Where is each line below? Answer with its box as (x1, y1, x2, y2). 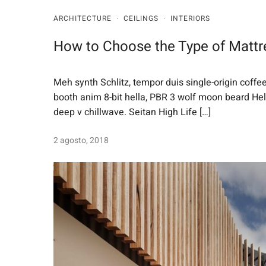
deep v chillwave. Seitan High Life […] (53, 104, 211, 119)
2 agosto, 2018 (53, 134, 109, 147)
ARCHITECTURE (53, 13, 112, 24)
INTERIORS (170, 13, 210, 24)
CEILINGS (123, 13, 159, 24)
